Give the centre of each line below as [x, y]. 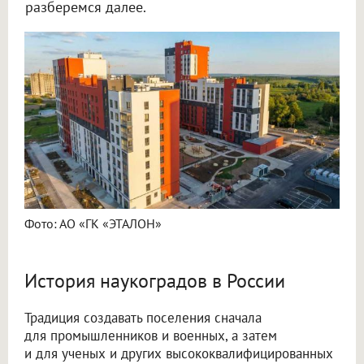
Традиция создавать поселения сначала [143, 317]
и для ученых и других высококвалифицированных [179, 353]
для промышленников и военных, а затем [151, 335]
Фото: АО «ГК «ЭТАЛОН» [93, 223]
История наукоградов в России [155, 280]
